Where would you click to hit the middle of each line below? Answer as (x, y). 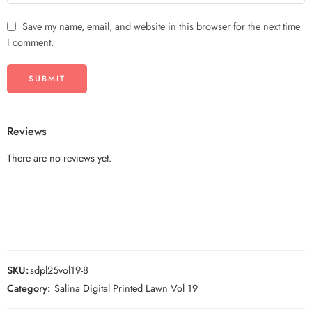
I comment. (30, 42)
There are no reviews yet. (59, 158)
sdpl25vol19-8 (59, 270)
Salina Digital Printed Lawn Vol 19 (126, 288)
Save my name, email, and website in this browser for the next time (161, 26)
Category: (29, 288)
